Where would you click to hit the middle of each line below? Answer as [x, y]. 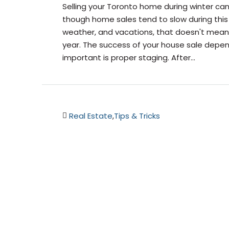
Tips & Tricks [137, 116]
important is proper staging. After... [129, 57]
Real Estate [91, 116]
